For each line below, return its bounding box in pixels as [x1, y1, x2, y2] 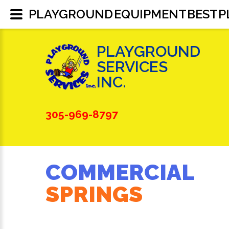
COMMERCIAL [45, 159, 195, 185]
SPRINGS [45, 181, 143, 207]
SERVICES [97, 58, 168, 76]
